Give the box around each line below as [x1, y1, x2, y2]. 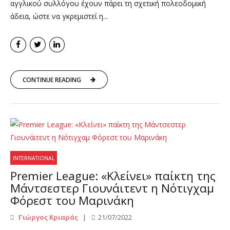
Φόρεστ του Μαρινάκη [10, 193, 134, 209]
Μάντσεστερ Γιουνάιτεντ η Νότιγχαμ [10, 180, 214, 197]
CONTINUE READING [23, 75, 81, 84]
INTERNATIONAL [13, 154, 55, 162]
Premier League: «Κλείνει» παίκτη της [10, 168, 216, 184]
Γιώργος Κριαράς [17, 212, 78, 222]
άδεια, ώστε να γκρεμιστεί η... [10, 11, 108, 21]
